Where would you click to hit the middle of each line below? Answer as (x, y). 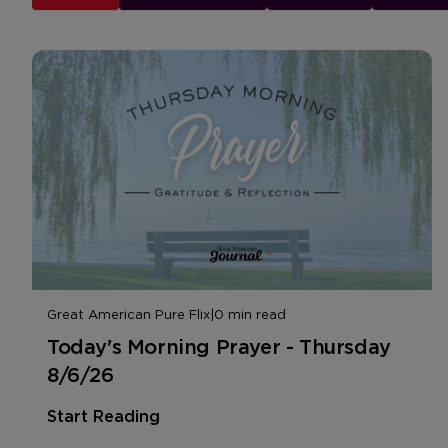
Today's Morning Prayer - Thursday (219, 346)
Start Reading (103, 416)
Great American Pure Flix (128, 314)
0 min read (250, 314)
